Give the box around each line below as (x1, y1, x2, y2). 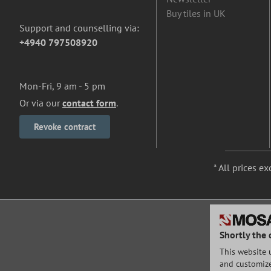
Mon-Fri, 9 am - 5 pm (19, 80, 105, 93)
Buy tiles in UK (166, 7, 226, 20)
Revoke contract (34, 121, 96, 133)
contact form (62, 97, 116, 109)
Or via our (19, 97, 62, 109)
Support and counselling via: (19, 22, 139, 34)
